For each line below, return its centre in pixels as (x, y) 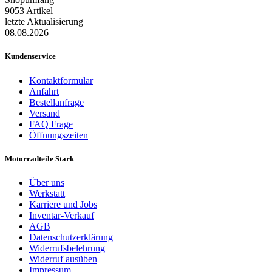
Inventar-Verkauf (62, 215)
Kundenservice (30, 56)
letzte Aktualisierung (44, 22)
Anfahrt (44, 91)
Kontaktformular (61, 80)
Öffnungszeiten (59, 135)
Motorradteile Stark (39, 158)
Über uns (47, 182)
